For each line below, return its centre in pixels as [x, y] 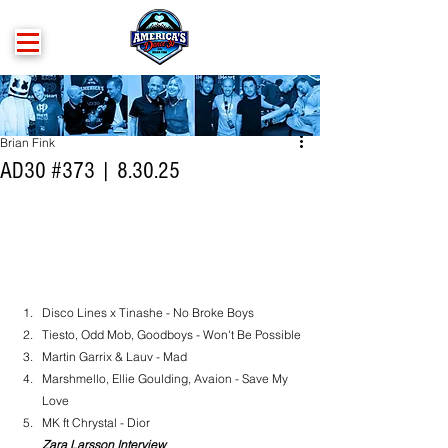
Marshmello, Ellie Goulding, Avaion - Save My [166, 378]
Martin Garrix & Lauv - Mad [114, 356]
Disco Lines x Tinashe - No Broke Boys [148, 312]
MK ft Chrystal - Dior [96, 422]
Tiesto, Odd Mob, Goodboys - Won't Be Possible [171, 334]
